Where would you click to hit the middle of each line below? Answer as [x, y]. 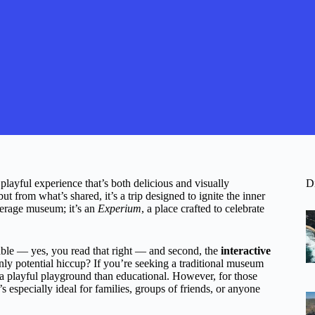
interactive [246, 251]
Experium [120, 208]
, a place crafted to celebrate [203, 208]
